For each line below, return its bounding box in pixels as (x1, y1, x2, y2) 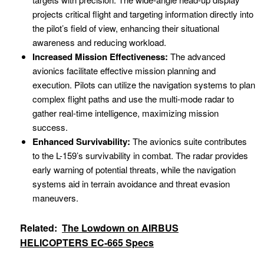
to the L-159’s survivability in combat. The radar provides (32, 148, 248, 161)
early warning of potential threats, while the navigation (32, 163, 236, 176)
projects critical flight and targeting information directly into (32, 7, 253, 20)
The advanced (168, 49, 225, 62)
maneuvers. (32, 191, 78, 204)
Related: (20, 221, 57, 235)
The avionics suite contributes (130, 134, 247, 147)
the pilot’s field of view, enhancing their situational (32, 21, 219, 34)
